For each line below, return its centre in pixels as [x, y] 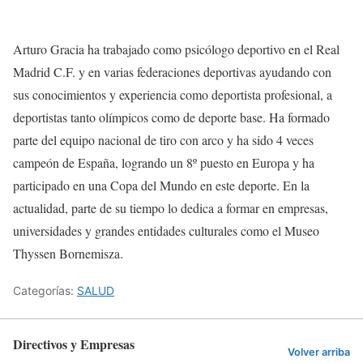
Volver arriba [319, 352]
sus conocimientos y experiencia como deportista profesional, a [173, 94]
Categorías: [45, 290]
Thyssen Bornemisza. [68, 253]
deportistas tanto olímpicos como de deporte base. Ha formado [171, 117]
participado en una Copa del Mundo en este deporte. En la [161, 185]
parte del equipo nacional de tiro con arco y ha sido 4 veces [163, 139]
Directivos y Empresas [74, 344]
